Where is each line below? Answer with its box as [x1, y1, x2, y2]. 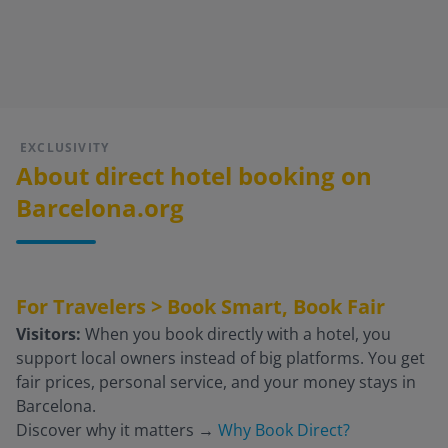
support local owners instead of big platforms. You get [16, 346, 425, 369]
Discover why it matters [16, 418, 198, 441]
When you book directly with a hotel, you [85, 322, 391, 345]
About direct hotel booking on [16, 158, 372, 192]
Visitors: [16, 322, 85, 345]
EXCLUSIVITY [20, 138, 110, 156]
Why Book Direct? [218, 418, 350, 441]
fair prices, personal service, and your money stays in [16, 370, 416, 393]
